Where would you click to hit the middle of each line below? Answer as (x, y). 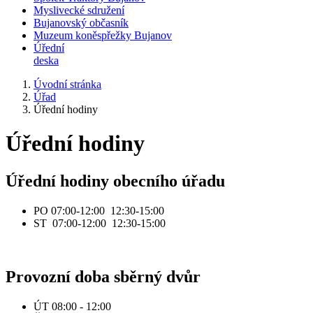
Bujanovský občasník (81, 23)
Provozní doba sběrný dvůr (103, 276)
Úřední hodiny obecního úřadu (115, 181)
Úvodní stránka (67, 84)
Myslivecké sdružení (79, 10)
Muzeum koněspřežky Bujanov (103, 35)
